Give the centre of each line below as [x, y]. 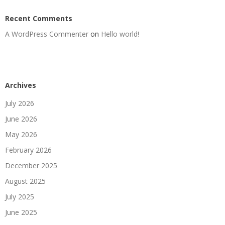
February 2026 [28, 150]
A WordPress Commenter [47, 34]
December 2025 [31, 165]
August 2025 [25, 181]
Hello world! [120, 34]
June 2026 [21, 119]
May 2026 [21, 134]
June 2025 [21, 212]
